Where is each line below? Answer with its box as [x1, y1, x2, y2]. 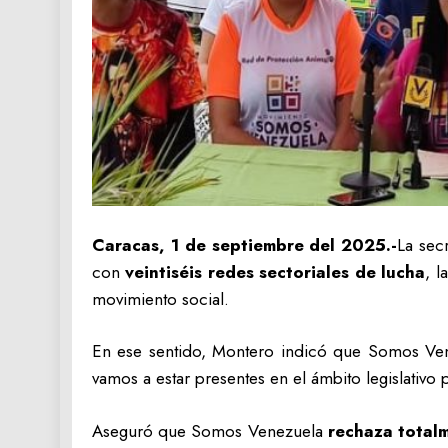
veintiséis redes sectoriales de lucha [125, 259, 426, 284]
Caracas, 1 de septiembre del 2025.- [92, 232, 398, 257]
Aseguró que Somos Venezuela [92, 418, 328, 443]
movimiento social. [92, 286, 229, 311]
